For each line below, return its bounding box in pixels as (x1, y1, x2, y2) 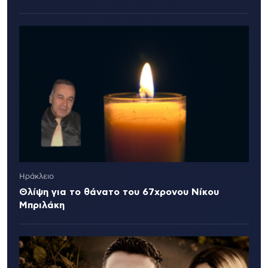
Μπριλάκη (19, 200, 65, 211)
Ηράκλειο (19, 173, 54, 181)
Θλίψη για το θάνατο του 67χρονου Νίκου (19, 187, 219, 197)
